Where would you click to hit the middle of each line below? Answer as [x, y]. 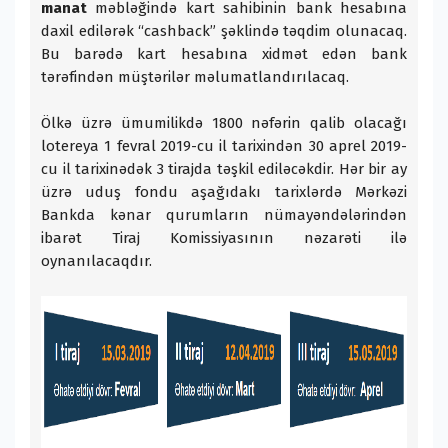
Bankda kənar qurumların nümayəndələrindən [224, 215]
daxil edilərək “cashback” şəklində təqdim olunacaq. [224, 31]
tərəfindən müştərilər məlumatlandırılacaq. [195, 77]
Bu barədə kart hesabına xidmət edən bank [224, 54]
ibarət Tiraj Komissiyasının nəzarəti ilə [224, 238]
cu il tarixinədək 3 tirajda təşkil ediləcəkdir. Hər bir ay [224, 169]
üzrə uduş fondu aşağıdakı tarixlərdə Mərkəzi [224, 192]
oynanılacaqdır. [96, 261]
